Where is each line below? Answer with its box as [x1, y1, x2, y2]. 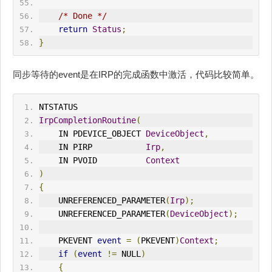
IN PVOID [58, 155, 146, 166]
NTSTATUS [38, 102, 78, 112]
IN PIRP [58, 142, 146, 152]
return [58, 24, 87, 35]
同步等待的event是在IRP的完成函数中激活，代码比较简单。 [13, 69, 259, 80]
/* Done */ [58, 11, 107, 21]
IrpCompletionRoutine [38, 115, 136, 126]
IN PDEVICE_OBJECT [58, 129, 146, 139]
